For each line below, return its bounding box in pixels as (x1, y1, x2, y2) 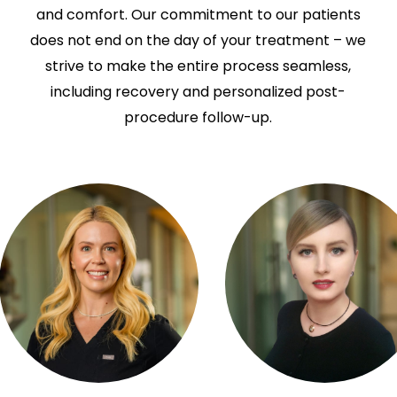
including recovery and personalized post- (51, 82, 346, 103)
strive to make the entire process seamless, (45, 56, 352, 77)
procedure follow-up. (124, 107, 273, 128)
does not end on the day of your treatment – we (30, 30, 367, 51)
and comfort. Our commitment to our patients (35, 4, 361, 26)
